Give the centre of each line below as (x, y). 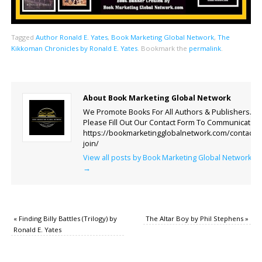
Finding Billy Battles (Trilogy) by (67, 219)
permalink (205, 48)
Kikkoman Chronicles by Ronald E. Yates (74, 48)
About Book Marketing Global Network (157, 98)
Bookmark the (164, 48)
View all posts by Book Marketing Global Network (167, 158)
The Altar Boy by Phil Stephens (196, 219)
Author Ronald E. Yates (71, 37)
